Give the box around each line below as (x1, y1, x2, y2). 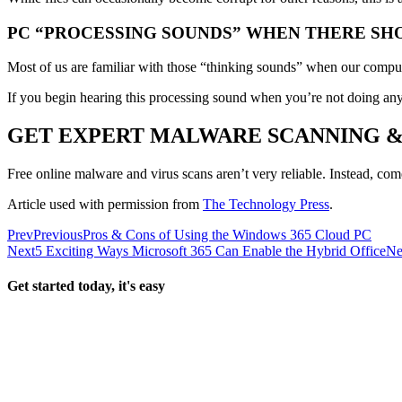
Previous (33, 227, 83, 243)
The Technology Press (203, 197, 329, 213)
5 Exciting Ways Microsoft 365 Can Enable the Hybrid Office (35, 243, 386, 259)
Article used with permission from (7, 197, 203, 213)
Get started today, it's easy (7, 278, 165, 294)
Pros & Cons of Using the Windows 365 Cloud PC (83, 227, 371, 243)
